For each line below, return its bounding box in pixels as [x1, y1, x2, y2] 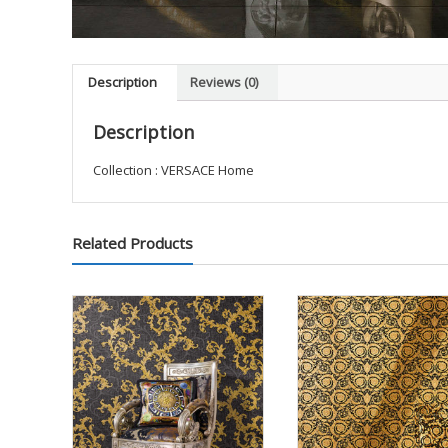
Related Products [72, 232, 193, 253]
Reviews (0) [190, 73, 258, 92]
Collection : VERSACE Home [93, 160, 254, 179]
